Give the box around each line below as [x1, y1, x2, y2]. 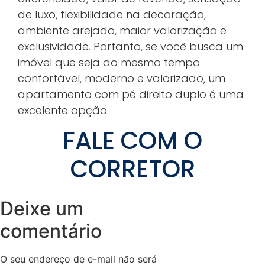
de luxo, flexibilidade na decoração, [18, 7, 206, 22]
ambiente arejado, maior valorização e [18, 22, 227, 38]
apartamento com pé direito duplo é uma [18, 86, 244, 102]
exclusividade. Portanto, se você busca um [18, 38, 243, 54]
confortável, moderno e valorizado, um [18, 70, 225, 86]
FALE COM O [63, 124, 202, 158]
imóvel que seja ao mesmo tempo [18, 54, 200, 70]
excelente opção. [18, 102, 109, 118]
